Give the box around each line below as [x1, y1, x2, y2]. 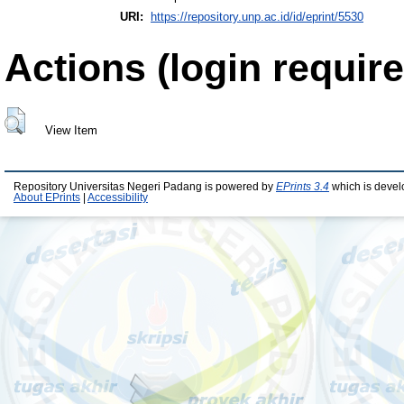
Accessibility [87, 192, 148, 204]
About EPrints [14, 192, 80, 204]
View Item [44, 123, 97, 137]
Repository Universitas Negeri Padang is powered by [14, 181, 276, 193]
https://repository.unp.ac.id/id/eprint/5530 [151, 10, 363, 24]
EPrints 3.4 [276, 181, 329, 193]
